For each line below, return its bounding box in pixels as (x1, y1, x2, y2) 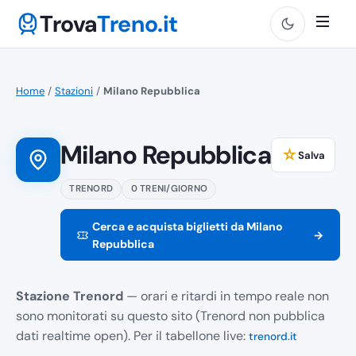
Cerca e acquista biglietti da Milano (91, 219, 283, 234)
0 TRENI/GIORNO (130, 183, 208, 195)
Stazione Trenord (16, 288, 123, 305)
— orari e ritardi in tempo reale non (123, 288, 329, 305)
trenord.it (249, 330, 297, 344)
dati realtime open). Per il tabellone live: (16, 327, 249, 345)
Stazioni (55, 84, 93, 98)
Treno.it (97, 9, 179, 39)
